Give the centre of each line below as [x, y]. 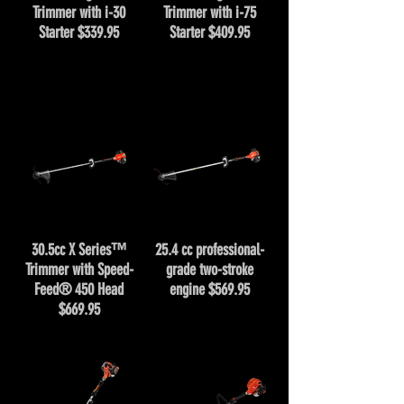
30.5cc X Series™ [79, 250]
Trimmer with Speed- [79, 270]
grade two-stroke [210, 270]
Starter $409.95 [210, 32]
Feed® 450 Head [79, 289]
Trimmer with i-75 [210, 13]
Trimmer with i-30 [79, 13]
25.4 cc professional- [210, 250]
